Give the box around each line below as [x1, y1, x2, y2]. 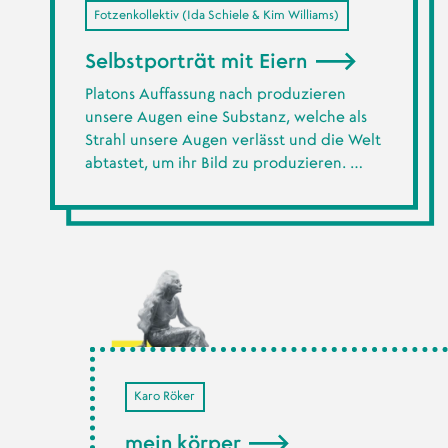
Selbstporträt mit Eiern [84, 52, 312, 73]
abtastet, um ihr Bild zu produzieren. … [84, 155, 363, 171]
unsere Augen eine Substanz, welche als [84, 109, 367, 125]
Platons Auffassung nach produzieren [84, 86, 346, 102]
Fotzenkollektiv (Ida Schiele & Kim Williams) [94, 8, 340, 21]
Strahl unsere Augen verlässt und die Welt [84, 132, 381, 148]
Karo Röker [134, 390, 196, 403]
